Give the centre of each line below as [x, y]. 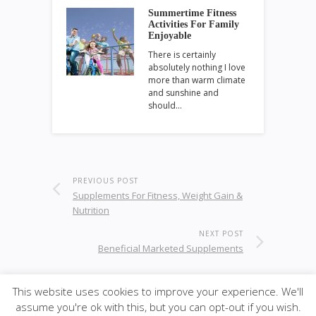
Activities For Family [194, 24]
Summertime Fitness [192, 13]
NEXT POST [221, 233]
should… [165, 105]
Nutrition [91, 210]
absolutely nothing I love [197, 67]
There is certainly [182, 55]
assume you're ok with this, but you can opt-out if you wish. [158, 307]
